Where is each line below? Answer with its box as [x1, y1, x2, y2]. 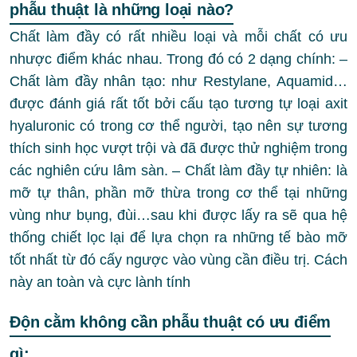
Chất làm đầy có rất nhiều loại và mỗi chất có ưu [10, 28, 347, 45]
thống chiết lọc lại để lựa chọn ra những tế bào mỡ [10, 229, 347, 245]
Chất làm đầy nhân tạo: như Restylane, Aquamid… [10, 73, 347, 89]
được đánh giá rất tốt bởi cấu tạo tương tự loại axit [10, 95, 347, 112]
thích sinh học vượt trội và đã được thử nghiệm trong [10, 139, 347, 156]
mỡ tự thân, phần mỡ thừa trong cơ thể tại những [10, 184, 347, 201]
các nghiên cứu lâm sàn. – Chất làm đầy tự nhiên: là [10, 162, 347, 178]
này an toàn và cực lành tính [10, 273, 190, 290]
